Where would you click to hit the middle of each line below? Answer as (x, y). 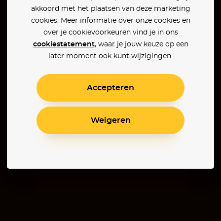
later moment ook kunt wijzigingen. (110, 56)
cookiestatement (64, 44)
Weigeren (110, 120)
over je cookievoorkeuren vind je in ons (110, 33)
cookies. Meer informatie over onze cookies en (110, 21)
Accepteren (110, 88)
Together (137, 195)
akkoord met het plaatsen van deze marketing (110, 9)
